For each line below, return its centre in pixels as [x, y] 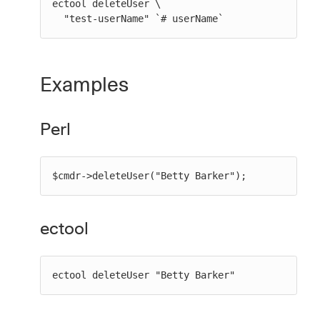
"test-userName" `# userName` [144, 19]
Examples [84, 84]
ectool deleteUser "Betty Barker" [144, 275]
